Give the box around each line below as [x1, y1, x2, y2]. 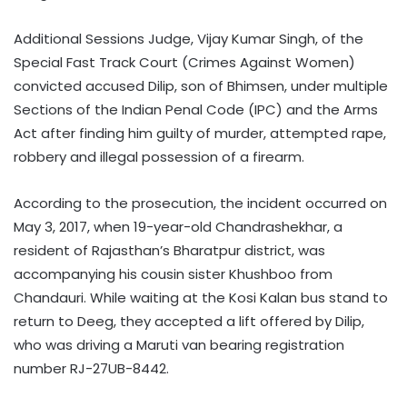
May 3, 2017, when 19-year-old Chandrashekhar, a [14, 216, 342, 236]
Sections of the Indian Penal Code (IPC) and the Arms [14, 99, 378, 119]
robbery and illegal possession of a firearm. [14, 146, 304, 166]
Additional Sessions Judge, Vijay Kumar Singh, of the [14, 28, 363, 48]
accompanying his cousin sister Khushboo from [14, 263, 333, 283]
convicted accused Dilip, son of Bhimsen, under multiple [14, 75, 388, 95]
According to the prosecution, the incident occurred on [14, 193, 387, 213]
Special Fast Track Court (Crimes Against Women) [14, 52, 355, 72]
